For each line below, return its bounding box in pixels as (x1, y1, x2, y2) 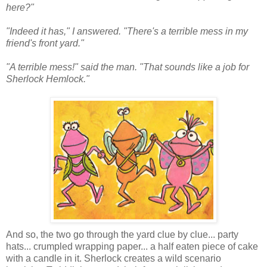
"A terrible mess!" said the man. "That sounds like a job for (6, 61, 249, 72)
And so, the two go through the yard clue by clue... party (6, 229, 238, 240)
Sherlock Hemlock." (6, 73, 89, 84)
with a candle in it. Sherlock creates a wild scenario (6, 253, 221, 263)
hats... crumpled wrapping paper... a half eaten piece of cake (6, 241, 258, 252)
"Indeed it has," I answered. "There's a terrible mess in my (6, 26, 248, 36)
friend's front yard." (6, 38, 84, 48)
